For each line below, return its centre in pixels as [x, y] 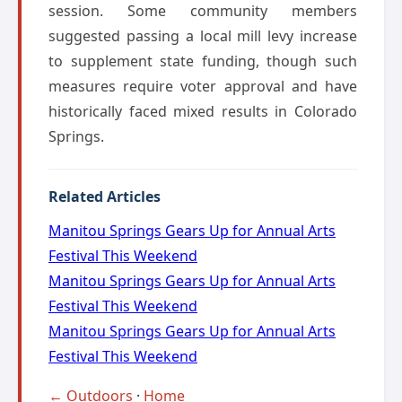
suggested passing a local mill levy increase [203, 36]
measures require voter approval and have [203, 86]
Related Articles [105, 197]
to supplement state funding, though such [203, 61]
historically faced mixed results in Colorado [203, 111]
